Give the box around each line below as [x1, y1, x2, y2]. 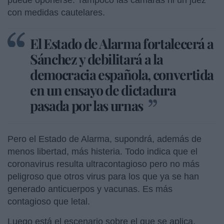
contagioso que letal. [7, 196, 90, 206]
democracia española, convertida [30, 65, 214, 83]
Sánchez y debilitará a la [30, 49, 163, 68]
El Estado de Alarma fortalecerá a [30, 34, 213, 52]
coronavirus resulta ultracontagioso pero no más [7, 158, 199, 169]
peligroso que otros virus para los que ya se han [7, 171, 199, 181]
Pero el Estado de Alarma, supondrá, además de [7, 133, 201, 144]
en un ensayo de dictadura [30, 80, 176, 99]
